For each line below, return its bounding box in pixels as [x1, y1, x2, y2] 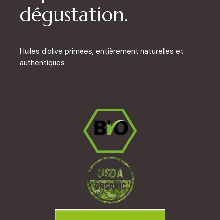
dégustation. [20, 2, 128, 27]
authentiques [20, 58, 65, 68]
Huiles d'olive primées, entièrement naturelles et [20, 46, 184, 56]
